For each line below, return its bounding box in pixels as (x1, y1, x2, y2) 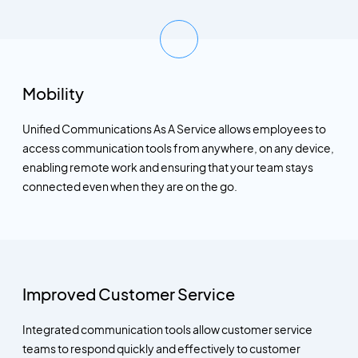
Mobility (22, 82, 84, 103)
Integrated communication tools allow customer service (22, 322, 312, 337)
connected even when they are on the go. (22, 178, 237, 193)
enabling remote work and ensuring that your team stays (22, 159, 313, 174)
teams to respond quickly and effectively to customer (22, 341, 300, 356)
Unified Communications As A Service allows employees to (22, 121, 326, 136)
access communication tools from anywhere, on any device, (22, 140, 334, 155)
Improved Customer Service (22, 284, 235, 304)
